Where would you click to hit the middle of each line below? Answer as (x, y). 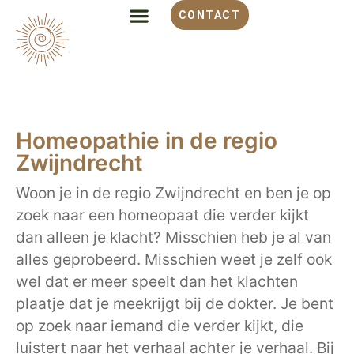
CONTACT (209, 15)
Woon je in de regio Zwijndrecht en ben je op (173, 193)
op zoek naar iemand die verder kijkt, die (160, 326)
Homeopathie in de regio (147, 141)
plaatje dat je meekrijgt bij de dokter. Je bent (175, 304)
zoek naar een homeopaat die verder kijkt (162, 215)
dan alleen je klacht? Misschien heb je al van (173, 237)
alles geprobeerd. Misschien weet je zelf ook (174, 260)
